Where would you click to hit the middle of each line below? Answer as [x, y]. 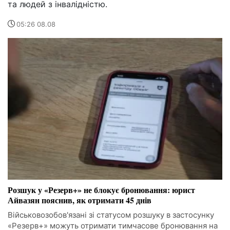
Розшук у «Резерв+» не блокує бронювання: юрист [101, 190]
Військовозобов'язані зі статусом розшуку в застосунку [111, 215]
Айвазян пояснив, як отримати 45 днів [80, 200]
